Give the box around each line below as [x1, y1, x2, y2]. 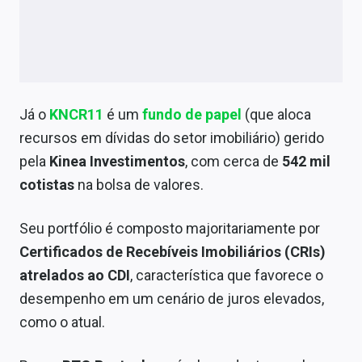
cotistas [19, 176, 74, 194]
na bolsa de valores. [74, 176, 204, 194]
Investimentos [90, 153, 185, 170]
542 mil [279, 153, 330, 170]
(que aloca [242, 106, 311, 124]
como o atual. [19, 314, 105, 331]
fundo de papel [142, 106, 242, 124]
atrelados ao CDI [19, 267, 130, 284]
